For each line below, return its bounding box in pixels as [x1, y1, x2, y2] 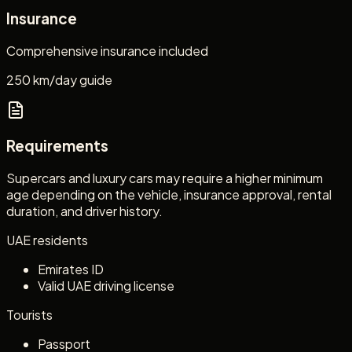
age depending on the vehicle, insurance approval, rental [6, 186, 332, 203]
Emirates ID [38, 261, 104, 278]
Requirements [6, 137, 108, 156]
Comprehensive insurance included [6, 42, 208, 59]
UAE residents [6, 232, 88, 249]
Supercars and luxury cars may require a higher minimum [6, 170, 323, 187]
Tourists [6, 306, 53, 324]
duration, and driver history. [6, 203, 163, 220]
